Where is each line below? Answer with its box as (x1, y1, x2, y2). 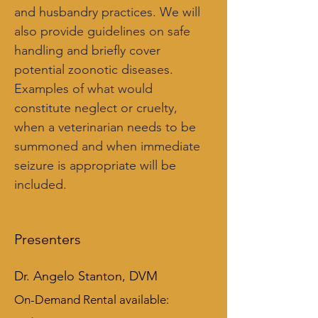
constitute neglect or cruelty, (14, 100, 181, 116)
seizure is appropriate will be (14, 158, 180, 173)
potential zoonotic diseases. (14, 62, 177, 77)
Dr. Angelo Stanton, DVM (14, 268, 158, 284)
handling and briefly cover (14, 43, 164, 58)
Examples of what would (14, 81, 156, 97)
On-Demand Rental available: (14, 292, 169, 307)
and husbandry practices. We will (14, 4, 204, 20)
